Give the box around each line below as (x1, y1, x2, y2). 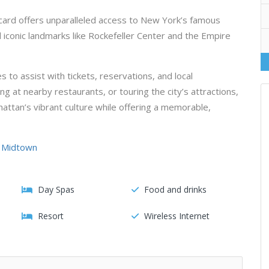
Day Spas (38, 184, 74, 195)
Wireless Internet (144, 210, 210, 222)
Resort (38, 210, 64, 222)
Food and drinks (144, 184, 207, 195)
